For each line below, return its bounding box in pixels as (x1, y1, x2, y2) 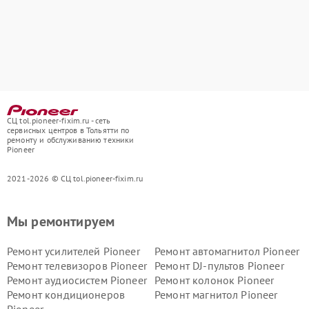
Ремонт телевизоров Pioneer (7, 258, 147, 272)
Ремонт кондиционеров (7, 287, 125, 301)
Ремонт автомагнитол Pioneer (154, 243, 300, 258)
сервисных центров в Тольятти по (7, 124, 130, 135)
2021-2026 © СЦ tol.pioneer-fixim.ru (7, 172, 143, 183)
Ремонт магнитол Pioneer (154, 287, 278, 301)
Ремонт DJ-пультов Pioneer (154, 258, 284, 272)
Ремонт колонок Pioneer (154, 272, 275, 287)
